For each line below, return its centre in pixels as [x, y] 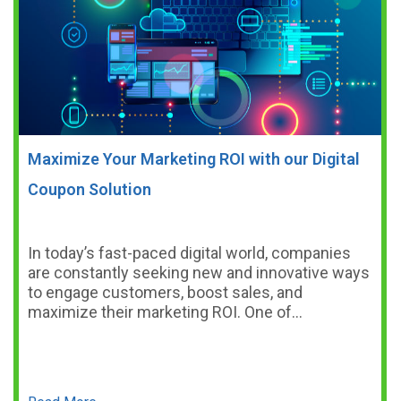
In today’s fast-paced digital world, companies [189, 253]
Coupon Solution [90, 189]
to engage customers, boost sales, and [165, 292]
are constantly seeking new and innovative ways [199, 273]
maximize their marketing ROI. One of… [165, 312]
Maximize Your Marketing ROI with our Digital [194, 159]
